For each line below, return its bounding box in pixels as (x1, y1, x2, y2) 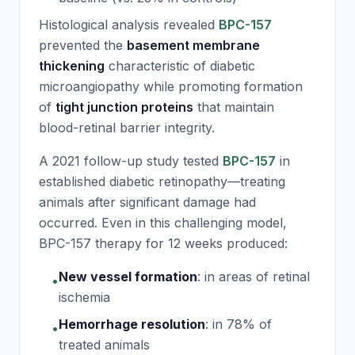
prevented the (39, 37, 127, 53)
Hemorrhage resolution (59, 316, 205, 332)
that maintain (193, 99, 274, 115)
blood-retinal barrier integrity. (39, 120, 215, 136)
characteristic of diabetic (105, 58, 255, 74)
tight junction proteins (55, 99, 193, 115)
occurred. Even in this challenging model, (39, 215, 287, 231)
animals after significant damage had (39, 194, 256, 210)
